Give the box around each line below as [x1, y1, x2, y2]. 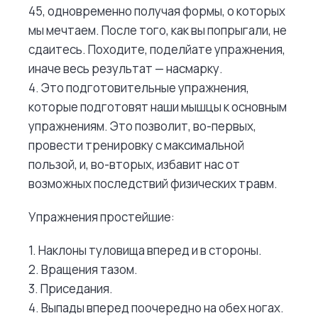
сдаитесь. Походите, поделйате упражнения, [28, 41, 285, 57]
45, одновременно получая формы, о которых [28, 3, 285, 19]
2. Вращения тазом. [28, 261, 138, 278]
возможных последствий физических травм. [28, 175, 278, 192]
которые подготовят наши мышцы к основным [28, 99, 287, 115]
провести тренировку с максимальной [28, 137, 244, 153]
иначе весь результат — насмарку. [28, 60, 223, 77]
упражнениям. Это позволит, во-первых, [28, 118, 256, 134]
